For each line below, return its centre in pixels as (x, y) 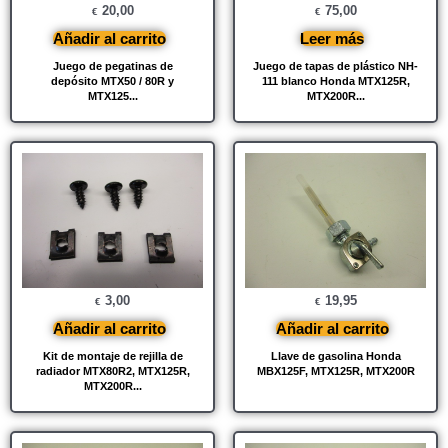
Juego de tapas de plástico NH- (335, 65)
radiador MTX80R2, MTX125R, (112, 371)
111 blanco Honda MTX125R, (335, 80)
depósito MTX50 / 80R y (112, 80)
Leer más (332, 38)
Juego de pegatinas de (112, 65)
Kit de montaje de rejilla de (112, 356)
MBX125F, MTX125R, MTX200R (335, 371)
